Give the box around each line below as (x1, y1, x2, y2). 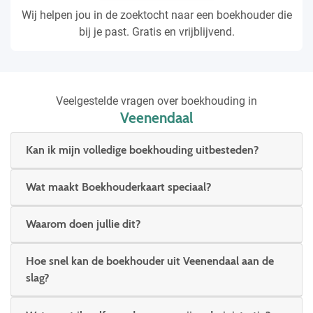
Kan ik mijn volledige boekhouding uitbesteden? (26, 143, 259, 157)
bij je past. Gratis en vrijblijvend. (78, 24, 235, 38)
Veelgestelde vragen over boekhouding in (56, 94, 257, 108)
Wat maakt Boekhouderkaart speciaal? (26, 180, 211, 194)
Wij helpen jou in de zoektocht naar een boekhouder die (21, 8, 292, 22)
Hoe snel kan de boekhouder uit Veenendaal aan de (26, 254, 274, 268)
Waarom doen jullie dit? (26, 217, 140, 231)
